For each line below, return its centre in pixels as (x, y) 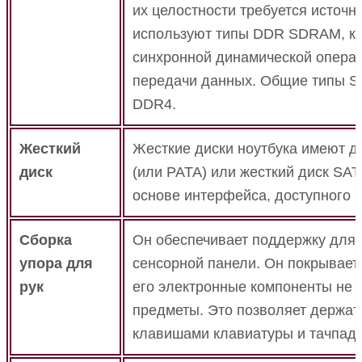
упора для (56, 264)
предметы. (170, 311)
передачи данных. (196, 81)
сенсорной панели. (198, 264)
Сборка (46, 240)
